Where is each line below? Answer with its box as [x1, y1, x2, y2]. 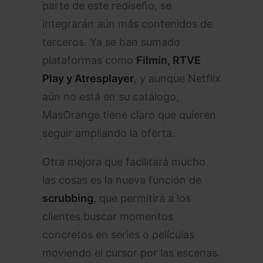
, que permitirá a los [93, 192, 191, 204]
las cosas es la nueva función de [42, 174, 201, 186]
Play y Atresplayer [42, 72, 134, 85]
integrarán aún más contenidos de [42, 18, 213, 30]
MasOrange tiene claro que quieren [42, 109, 216, 121]
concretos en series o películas [42, 228, 194, 241]
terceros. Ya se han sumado [42, 36, 180, 48]
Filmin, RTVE [136, 54, 201, 66]
